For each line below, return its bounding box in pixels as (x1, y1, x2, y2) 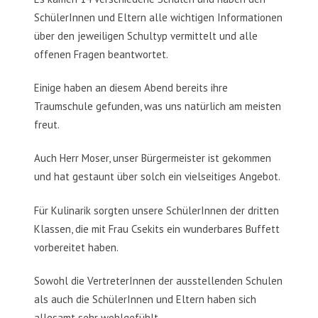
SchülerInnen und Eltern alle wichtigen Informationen (34, 10, 283, 24)
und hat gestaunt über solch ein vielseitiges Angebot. (34, 170, 280, 184)
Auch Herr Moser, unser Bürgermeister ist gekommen (34, 151, 271, 165)
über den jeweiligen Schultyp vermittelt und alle (34, 28, 258, 43)
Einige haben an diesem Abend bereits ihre (34, 80, 228, 94)
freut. (34, 117, 60, 131)
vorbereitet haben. (34, 240, 119, 254)
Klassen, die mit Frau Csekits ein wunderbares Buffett (34, 221, 280, 236)
